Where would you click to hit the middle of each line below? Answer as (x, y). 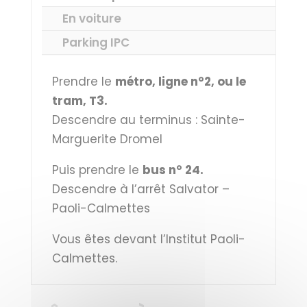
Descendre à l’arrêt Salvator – (140, 189)
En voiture (91, 19)
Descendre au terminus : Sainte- (148, 120)
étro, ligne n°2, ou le (186, 82)
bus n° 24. (173, 170)
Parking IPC (96, 42)
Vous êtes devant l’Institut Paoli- (148, 239)
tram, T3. (79, 101)
